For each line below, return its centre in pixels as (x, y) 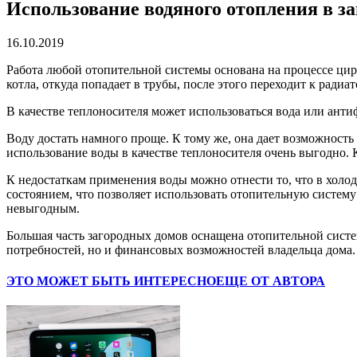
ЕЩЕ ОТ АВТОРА (271, 281)
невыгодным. (43, 208)
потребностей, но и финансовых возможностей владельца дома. (181, 249)
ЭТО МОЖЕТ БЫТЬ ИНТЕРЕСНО (111, 281)
